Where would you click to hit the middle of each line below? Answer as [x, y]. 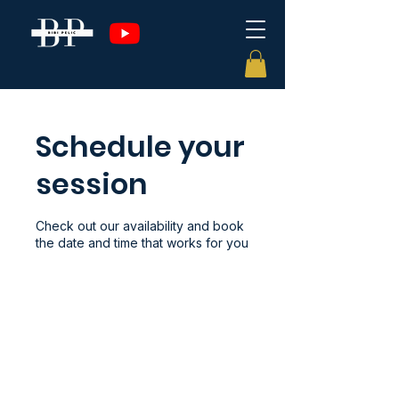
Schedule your [140, 147]
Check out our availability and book [140, 226]
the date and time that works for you [142, 243]
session [92, 184]
